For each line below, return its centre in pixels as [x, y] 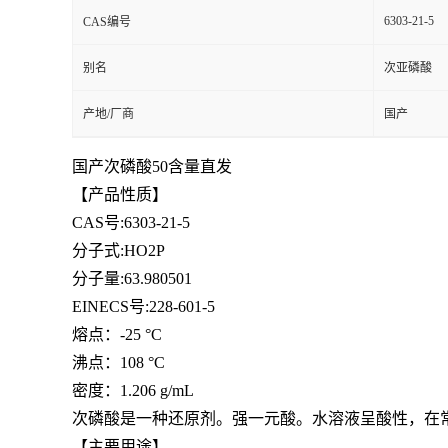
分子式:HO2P [118, 250]
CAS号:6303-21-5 [131, 222]
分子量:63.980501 [132, 278]
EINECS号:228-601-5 [143, 306]
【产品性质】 [120, 194]
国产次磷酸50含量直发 [152, 166]
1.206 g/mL [157, 390]
